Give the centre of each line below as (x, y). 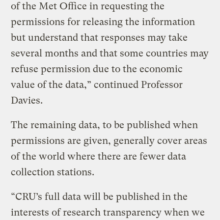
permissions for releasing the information (103, 22)
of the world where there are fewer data (99, 156)
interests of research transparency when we (108, 212)
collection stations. (53, 172)
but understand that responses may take (99, 37)
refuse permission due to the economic (97, 69)
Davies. (27, 100)
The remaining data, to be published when (105, 125)
